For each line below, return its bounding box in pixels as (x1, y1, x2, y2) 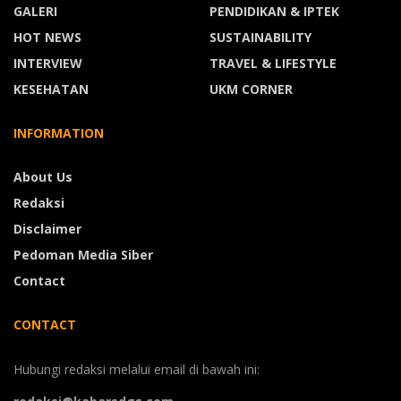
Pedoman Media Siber (13, 246, 153, 264)
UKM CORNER (209, 81, 293, 98)
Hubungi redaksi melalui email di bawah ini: (13, 361, 260, 379)
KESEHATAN (13, 81, 89, 98)
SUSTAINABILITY (209, 29, 311, 47)
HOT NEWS (13, 29, 81, 47)
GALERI (13, 3, 57, 21)
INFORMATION (13, 124, 104, 142)
